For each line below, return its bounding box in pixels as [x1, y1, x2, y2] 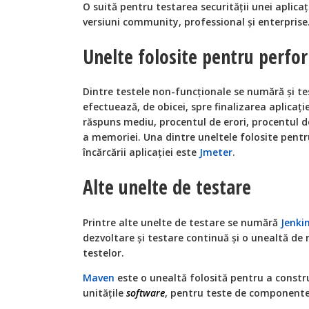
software [126, 286, 165, 299]
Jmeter [199, 146, 232, 159]
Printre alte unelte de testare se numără [83, 215, 281, 229]
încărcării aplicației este [83, 146, 199, 159]
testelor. [83, 246, 124, 259]
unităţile [83, 286, 126, 299]
